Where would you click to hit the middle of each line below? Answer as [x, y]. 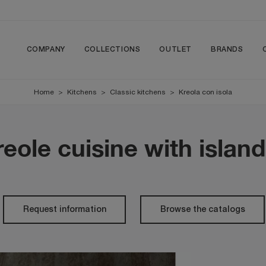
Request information [64, 210]
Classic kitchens [138, 92]
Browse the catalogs [202, 210]
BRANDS [227, 50]
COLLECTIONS [112, 50]
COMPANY [46, 50]
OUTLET [175, 50]
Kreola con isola [205, 92]
